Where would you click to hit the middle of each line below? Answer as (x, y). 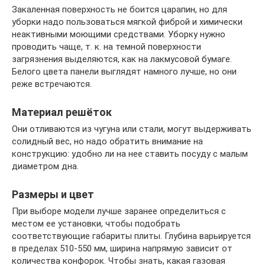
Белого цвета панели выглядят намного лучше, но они (124, 72)
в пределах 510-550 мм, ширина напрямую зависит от (122, 248)
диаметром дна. (45, 166)
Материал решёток (62, 112)
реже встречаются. (52, 84)
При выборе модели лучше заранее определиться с (119, 211)
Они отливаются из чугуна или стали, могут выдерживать (132, 129)
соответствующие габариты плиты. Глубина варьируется (131, 236)
